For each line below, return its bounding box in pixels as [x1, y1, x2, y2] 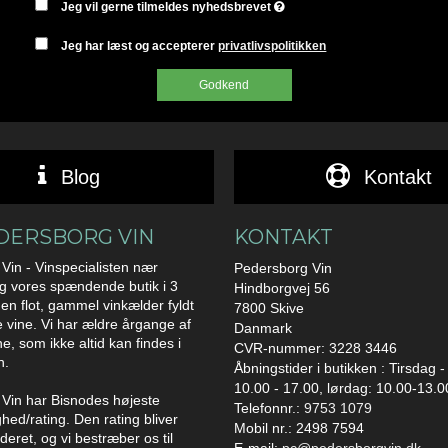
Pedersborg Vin [234, 260, 332, 277]
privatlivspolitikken [218, 39, 327, 54]
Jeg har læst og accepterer [61, 39, 219, 54]
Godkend [199, 78, 249, 93]
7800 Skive [234, 300, 304, 317]
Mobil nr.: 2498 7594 [234, 420, 364, 437]
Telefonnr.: [234, 400, 304, 417]
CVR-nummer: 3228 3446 [234, 340, 397, 357]
